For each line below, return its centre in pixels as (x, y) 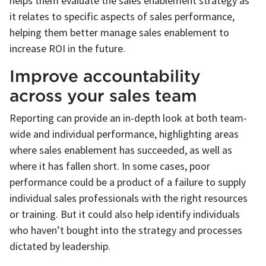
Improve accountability (105, 76)
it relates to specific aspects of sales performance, (122, 17)
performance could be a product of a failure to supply (128, 182)
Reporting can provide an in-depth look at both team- (128, 118)
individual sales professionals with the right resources (129, 198)
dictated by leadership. (60, 246)
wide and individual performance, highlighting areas (124, 134)
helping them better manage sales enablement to (119, 33)
